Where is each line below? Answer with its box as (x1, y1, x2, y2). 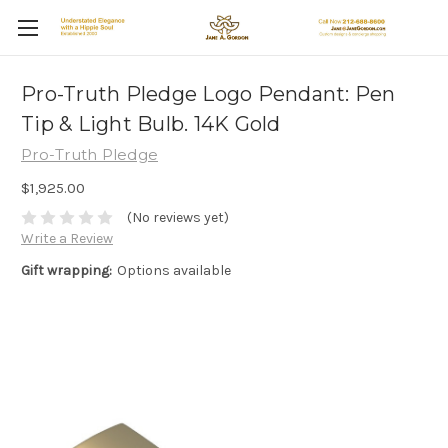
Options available (116, 262, 231, 280)
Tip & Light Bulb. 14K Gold (21, 112, 281, 137)
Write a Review (21, 230, 113, 248)
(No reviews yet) (126, 209, 229, 227)
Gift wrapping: (21, 262, 112, 280)
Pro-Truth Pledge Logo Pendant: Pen (21, 82, 396, 107)
